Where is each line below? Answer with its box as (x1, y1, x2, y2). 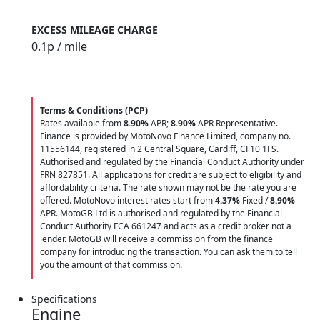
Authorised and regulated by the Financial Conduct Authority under (40, 155, 304, 168)
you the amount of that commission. (40, 258, 182, 271)
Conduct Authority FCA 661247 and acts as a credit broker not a (40, 219, 291, 232)
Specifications (31, 291, 97, 306)
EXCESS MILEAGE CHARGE (31, 22, 158, 36)
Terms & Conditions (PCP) (40, 104, 148, 116)
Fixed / (240, 194, 270, 206)
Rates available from (40, 116, 124, 129)
